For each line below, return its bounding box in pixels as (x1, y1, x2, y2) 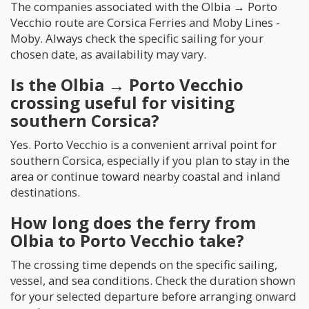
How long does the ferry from (10, 211, 256, 234)
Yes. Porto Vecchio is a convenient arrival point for (10, 137, 277, 152)
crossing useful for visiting (10, 91, 235, 114)
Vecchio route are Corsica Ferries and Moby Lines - (10, 14, 280, 30)
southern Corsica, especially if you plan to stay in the (10, 152, 290, 168)
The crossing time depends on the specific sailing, (10, 257, 277, 272)
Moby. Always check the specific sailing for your (10, 30, 263, 46)
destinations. (10, 184, 80, 200)
